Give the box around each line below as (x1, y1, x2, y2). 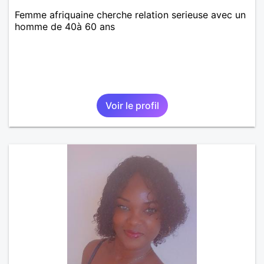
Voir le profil (105, 99, 159, 111)
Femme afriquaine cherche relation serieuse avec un (15, 8, 246, 21)
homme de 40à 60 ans (15, 20, 115, 32)
